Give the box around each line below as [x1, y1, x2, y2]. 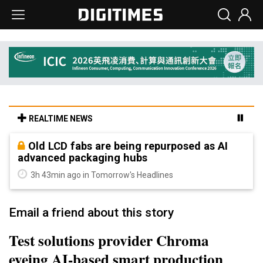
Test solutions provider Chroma [9, 229, 209, 251]
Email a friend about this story [9, 205, 174, 220]
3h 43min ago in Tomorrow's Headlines [29, 170, 173, 180]
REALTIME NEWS [27, 113, 93, 123]
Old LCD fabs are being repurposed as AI [28, 139, 228, 152]
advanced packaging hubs [18, 151, 147, 164]
